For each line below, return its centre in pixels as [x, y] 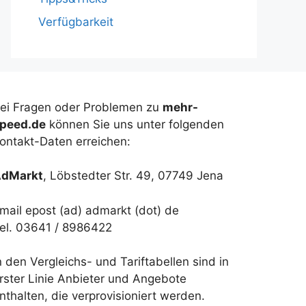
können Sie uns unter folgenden [135, 124]
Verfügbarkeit [76, 22]
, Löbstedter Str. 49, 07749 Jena [134, 176]
